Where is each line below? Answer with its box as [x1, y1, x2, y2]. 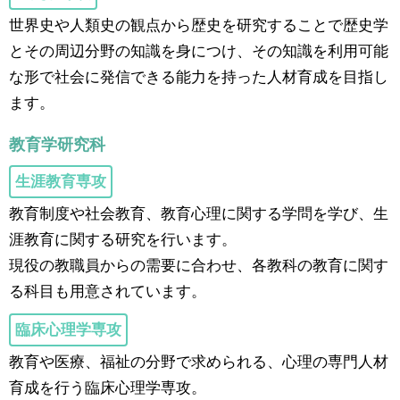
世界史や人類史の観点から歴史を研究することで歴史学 [9, 17, 388, 34]
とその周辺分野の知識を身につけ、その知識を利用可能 [9, 43, 388, 60]
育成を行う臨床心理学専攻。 [9, 379, 206, 396]
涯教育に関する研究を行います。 [9, 231, 237, 248]
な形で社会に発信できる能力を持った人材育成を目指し [9, 69, 388, 86]
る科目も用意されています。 [9, 283, 206, 300]
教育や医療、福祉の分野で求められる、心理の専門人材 [9, 354, 388, 371]
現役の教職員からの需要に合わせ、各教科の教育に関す [9, 257, 388, 274]
